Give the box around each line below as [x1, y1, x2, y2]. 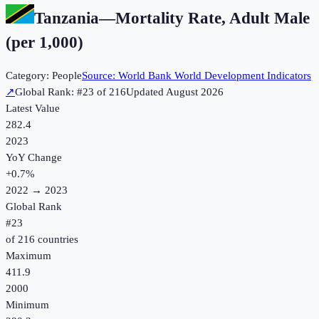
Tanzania [34, 9, 99, 27]
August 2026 [166, 86, 224, 98]
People [52, 70, 82, 82]
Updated [126, 86, 166, 98]
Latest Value [6, 103, 60, 115]
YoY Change [6, 152, 62, 164]
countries [35, 234, 78, 246]
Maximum [6, 250, 51, 262]
